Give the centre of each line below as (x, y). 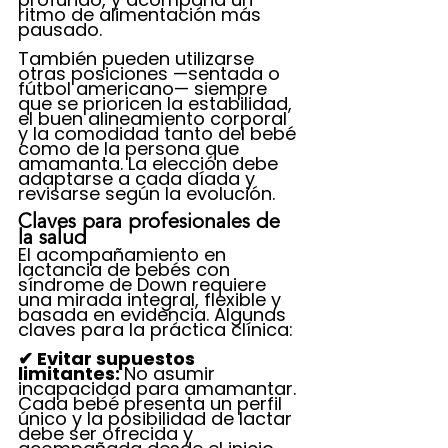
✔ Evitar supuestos (108, 358)
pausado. (60, 29)
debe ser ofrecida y (108, 433)
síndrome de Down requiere (144, 284)
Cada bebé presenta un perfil (152, 403)
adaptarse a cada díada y (139, 178)
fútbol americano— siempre (145, 88)
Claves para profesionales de (152, 223)
